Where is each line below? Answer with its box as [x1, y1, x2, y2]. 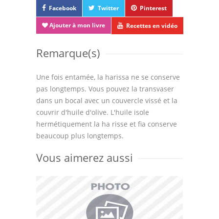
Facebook [49, 4, 76, 12]
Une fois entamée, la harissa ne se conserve [36, 72, 180, 82]
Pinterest [140, 4, 167, 12]
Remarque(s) [36, 45, 100, 60]
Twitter [98, 4, 119, 12]
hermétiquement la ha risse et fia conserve [36, 119, 177, 129]
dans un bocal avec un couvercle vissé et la [36, 96, 177, 105]
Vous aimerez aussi [36, 150, 133, 165]
